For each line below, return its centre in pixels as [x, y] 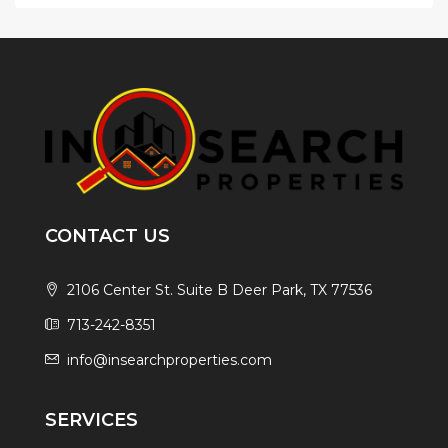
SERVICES [91, 420]
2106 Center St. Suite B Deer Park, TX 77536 [217, 290]
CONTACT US [107, 236]
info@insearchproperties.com [169, 360]
